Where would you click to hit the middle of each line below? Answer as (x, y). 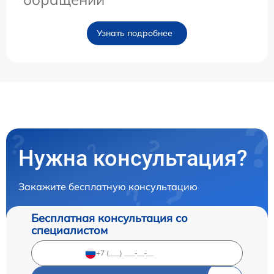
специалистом (69, 230)
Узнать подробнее (135, 33)
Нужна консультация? (133, 158)
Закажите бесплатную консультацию (108, 186)
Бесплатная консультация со (109, 218)
